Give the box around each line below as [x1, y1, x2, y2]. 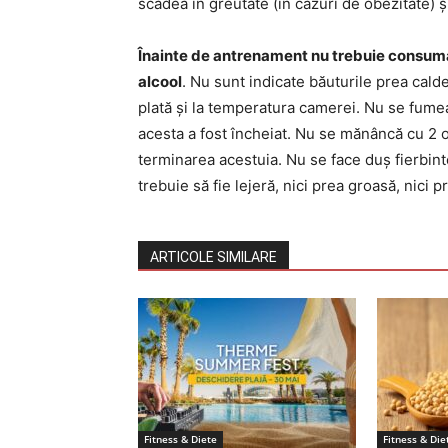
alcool [138, 71, 182, 91]
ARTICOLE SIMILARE [150, 248, 277, 265]
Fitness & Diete [144, 431, 217, 446]
